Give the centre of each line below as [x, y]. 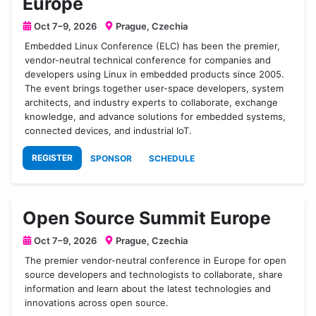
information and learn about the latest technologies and [148, 288]
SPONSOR [111, 158]
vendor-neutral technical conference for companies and [148, 60]
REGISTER [52, 158]
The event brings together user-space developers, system [154, 88]
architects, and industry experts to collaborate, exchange [152, 102]
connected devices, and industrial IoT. [109, 130]
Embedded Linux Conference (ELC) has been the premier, [153, 45]
